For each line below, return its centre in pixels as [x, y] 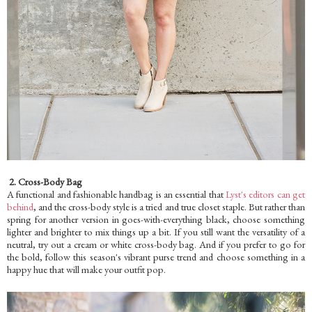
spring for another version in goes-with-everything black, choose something [156, 219]
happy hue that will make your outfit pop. [86, 269]
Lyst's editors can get [265, 194]
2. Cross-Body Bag [46, 181]
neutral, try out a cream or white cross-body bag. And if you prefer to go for [156, 244]
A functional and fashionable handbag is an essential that [116, 194]
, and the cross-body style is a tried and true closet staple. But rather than [169, 206]
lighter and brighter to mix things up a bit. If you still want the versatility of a [156, 231]
